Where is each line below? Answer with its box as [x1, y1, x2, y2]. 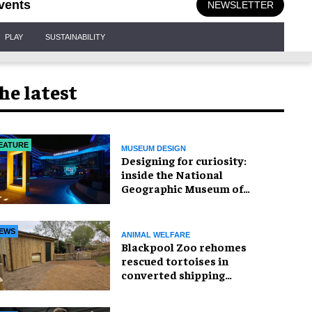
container [121, 281, 174, 295]
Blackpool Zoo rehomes [121, 239, 247, 253]
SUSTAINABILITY [45, 32, 105, 41]
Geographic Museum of [121, 180, 243, 195]
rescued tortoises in [121, 253, 228, 267]
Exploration [121, 194, 185, 209]
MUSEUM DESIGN [121, 143, 186, 153]
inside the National [121, 166, 223, 181]
